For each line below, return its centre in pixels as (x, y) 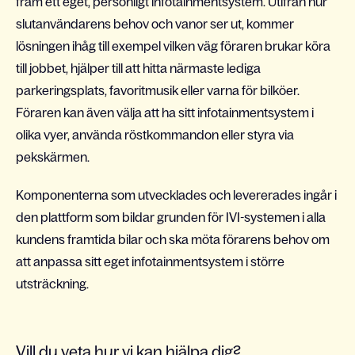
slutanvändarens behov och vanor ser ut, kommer (155, 24)
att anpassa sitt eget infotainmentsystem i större (150, 261)
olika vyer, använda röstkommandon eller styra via (155, 135)
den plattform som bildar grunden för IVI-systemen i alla (171, 217)
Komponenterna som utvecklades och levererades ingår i (176, 195)
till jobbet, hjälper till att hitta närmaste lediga (138, 68)
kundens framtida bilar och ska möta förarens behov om (173, 239)
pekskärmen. (54, 157)
